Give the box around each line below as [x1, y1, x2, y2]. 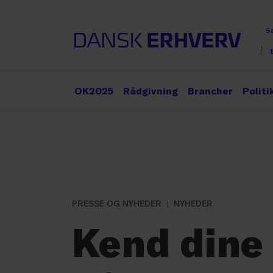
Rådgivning [123, 85, 178, 96]
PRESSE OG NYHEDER [72, 198, 161, 208]
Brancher [188, 85, 233, 96]
